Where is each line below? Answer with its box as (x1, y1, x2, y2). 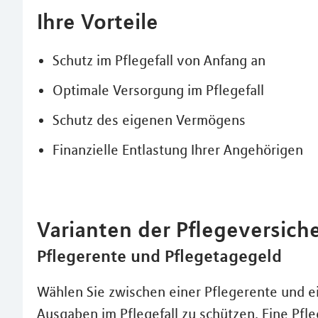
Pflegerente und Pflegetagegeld (37, 246, 282, 266)
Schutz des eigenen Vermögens (53, 111, 246, 128)
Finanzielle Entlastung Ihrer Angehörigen (53, 141, 303, 158)
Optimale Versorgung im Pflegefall (53, 81, 264, 99)
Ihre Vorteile (37, 7, 158, 34)
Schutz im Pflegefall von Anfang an (53, 51, 265, 69)
